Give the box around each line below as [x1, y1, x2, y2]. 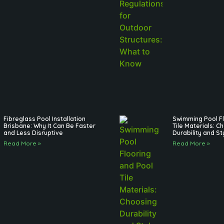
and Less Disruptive [3, 129, 63, 137]
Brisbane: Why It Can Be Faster [3, 122, 95, 130]
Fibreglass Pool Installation [3, 115, 85, 123]
